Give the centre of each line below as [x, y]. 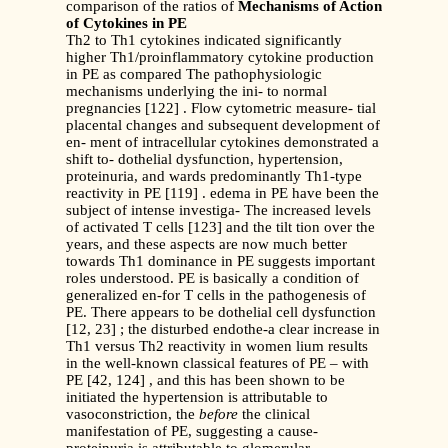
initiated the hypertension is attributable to [197, 397]
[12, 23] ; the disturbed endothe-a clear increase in [223, 329]
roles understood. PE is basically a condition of [212, 278]
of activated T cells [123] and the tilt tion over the [220, 227]
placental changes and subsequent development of [223, 125]
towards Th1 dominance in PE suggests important [220, 261]
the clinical [274, 414]
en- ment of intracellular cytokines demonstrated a [222, 142]
